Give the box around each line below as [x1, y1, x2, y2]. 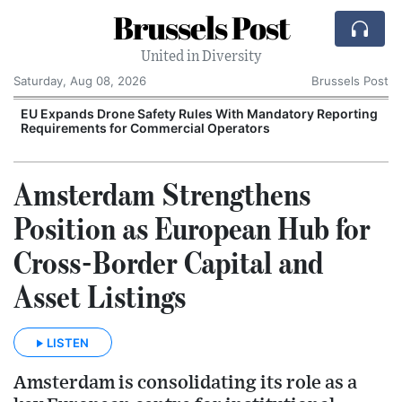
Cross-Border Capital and [13, 243, 323, 281]
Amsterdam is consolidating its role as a [13, 372, 357, 392]
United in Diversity [140, 49, 262, 64]
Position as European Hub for [13, 209, 371, 247]
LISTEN [47, 335, 89, 350]
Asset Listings [13, 277, 186, 315]
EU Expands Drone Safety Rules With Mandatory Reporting [21, 106, 378, 121]
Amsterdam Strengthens [13, 175, 310, 213]
